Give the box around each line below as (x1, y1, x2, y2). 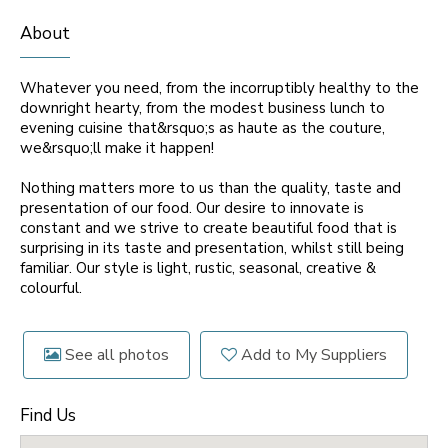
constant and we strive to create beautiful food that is (20, 218, 397, 238)
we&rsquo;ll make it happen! (20, 138, 214, 158)
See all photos (61, 344, 169, 366)
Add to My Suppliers (237, 344, 387, 366)
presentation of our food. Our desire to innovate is (20, 198, 364, 218)
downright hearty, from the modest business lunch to (20, 98, 385, 118)
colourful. (20, 278, 82, 298)
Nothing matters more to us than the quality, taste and (20, 178, 401, 198)
